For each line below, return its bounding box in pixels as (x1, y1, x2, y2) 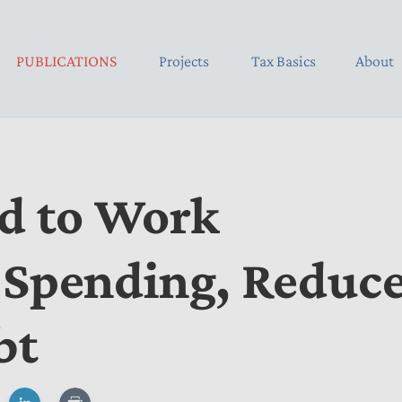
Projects (159, 51, 209, 70)
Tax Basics (251, 51, 316, 70)
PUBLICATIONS (16, 51, 117, 70)
